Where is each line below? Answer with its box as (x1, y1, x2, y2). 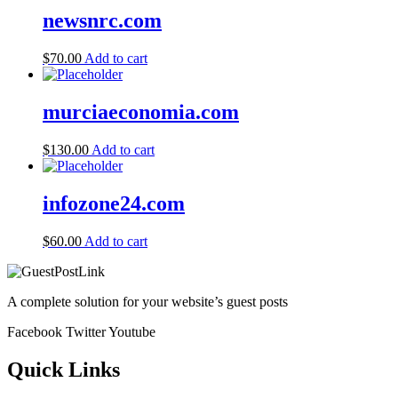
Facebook (7, 323, 62, 339)
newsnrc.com (43, 9, 162, 33)
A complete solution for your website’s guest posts (7, 293, 288, 309)
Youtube (108, 323, 155, 339)
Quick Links (7, 357, 120, 381)
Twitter (66, 323, 106, 339)
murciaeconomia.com (43, 100, 239, 124)
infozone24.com (43, 191, 185, 215)
